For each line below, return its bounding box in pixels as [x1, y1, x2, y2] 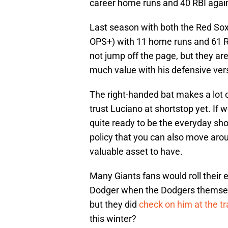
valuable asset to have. [90, 146, 183, 157]
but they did [90, 199, 139, 210]
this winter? [90, 213, 136, 224]
